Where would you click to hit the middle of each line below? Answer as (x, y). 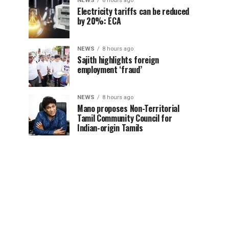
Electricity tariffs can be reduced (133, 12)
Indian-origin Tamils (110, 128)
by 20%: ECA (99, 21)
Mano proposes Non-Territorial (128, 109)
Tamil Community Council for (125, 118)
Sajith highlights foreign (118, 60)
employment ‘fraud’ (110, 70)
